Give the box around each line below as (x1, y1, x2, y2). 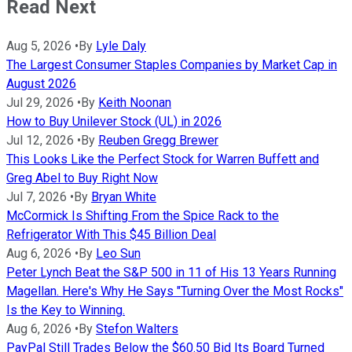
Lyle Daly (96, 38, 146, 53)
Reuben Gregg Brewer (98, 132, 218, 148)
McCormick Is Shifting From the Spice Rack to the (6, 207, 279, 223)
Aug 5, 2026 (6, 38, 71, 53)
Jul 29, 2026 (6, 94, 74, 110)
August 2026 (6, 75, 76, 91)
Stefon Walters (96, 321, 178, 336)
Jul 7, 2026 (6, 189, 67, 204)
